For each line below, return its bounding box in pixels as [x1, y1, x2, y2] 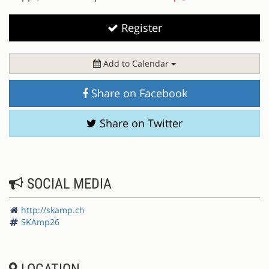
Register [118, 20, 162, 35]
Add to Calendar [101, 57, 171, 69]
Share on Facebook [88, 85, 187, 100]
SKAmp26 [21, 216, 59, 228]
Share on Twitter [97, 115, 183, 130]
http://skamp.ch [21, 204, 85, 216]
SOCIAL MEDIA [23, 175, 112, 192]
